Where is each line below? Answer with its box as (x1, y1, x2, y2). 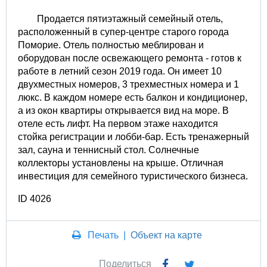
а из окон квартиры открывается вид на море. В (18, 105, 229, 116)
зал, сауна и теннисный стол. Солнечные (18, 144, 199, 155)
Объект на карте (131, 229, 203, 240)
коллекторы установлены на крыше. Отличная (18, 157, 223, 168)
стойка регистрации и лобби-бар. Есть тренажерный (18, 131, 249, 142)
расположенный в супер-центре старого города (18, 26, 229, 37)
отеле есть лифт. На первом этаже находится (18, 118, 218, 129)
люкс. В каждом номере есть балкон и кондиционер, (18, 92, 247, 103)
